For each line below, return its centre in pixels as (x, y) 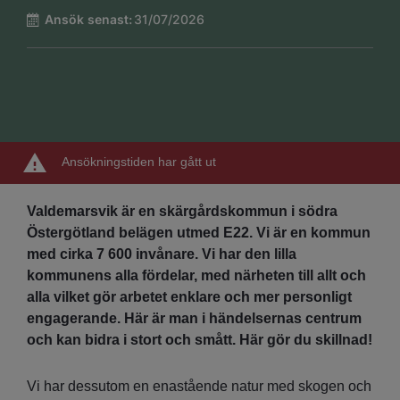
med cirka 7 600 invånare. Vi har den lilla (162, 254)
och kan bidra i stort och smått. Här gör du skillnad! (200, 340)
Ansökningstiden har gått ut (138, 162)
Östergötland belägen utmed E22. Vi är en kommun (199, 233)
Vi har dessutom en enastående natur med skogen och (199, 387)
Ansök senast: (88, 19)
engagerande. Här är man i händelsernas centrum (194, 319)
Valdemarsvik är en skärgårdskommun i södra (182, 212)
